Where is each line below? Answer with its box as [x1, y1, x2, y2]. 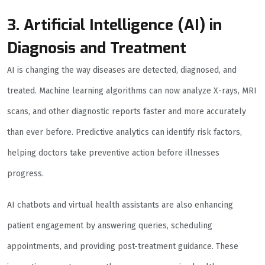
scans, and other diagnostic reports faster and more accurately [7, 106, 246, 117]
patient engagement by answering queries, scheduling [7, 221, 212, 231]
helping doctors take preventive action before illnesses [7, 148, 219, 159]
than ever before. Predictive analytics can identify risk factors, [7, 127, 242, 138]
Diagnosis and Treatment [7, 38, 186, 59]
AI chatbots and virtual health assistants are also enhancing [7, 200, 233, 211]
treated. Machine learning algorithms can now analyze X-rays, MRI [7, 86, 257, 96]
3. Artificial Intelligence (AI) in [7, 15, 222, 36]
